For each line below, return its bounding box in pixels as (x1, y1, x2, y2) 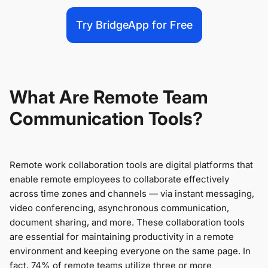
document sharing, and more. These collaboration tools (10, 217, 245, 229)
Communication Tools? (10, 108, 203, 130)
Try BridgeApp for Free (75, 19, 193, 32)
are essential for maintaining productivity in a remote (10, 231, 234, 243)
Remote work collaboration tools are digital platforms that (10, 159, 253, 171)
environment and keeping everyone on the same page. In (10, 245, 251, 257)
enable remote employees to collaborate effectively (10, 173, 229, 185)
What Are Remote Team (10, 86, 208, 108)
